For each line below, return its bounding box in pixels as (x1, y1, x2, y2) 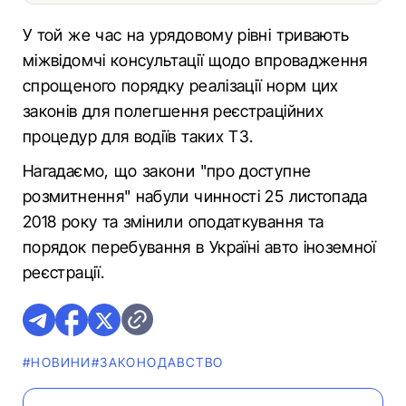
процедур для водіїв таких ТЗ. (23, 127, 254, 146)
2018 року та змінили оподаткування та (23, 212, 324, 231)
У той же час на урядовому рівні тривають (23, 25, 350, 44)
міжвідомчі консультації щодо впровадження (23, 51, 368, 70)
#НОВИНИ (23, 354, 92, 370)
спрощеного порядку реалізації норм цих (23, 76, 339, 95)
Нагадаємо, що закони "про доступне (23, 161, 312, 180)
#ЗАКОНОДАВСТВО (91, 354, 224, 370)
